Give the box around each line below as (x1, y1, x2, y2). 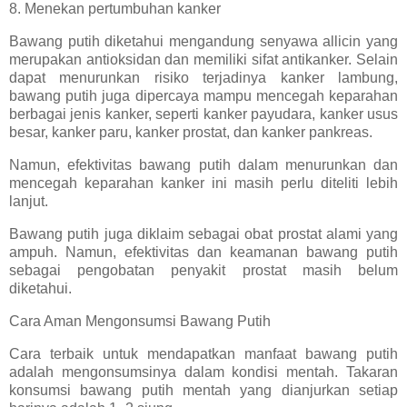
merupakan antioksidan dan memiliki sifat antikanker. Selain (9, 52, 398, 68)
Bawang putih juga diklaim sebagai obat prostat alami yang (9, 225, 398, 242)
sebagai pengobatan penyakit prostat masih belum (9, 262, 398, 278)
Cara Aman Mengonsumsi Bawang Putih (9, 313, 271, 329)
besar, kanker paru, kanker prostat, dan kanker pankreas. (9, 124, 372, 141)
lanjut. (9, 194, 48, 210)
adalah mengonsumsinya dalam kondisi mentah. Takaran (9, 363, 398, 380)
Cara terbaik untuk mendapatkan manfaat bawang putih (9, 345, 398, 362)
